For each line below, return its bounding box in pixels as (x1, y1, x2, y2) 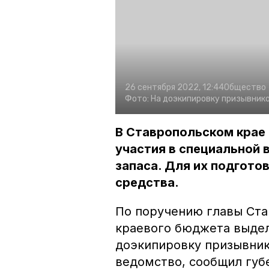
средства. (115, 175, 179, 190)
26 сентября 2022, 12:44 (125, 82, 224, 93)
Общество (224, 82, 266, 93)
